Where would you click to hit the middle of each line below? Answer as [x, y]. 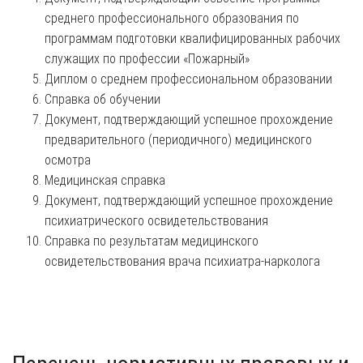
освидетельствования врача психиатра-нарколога [182, 261]
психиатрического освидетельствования [156, 220]
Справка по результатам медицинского [152, 241]
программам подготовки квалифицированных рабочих [192, 38]
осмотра [68, 160]
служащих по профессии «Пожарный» [147, 58]
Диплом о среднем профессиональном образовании [188, 79]
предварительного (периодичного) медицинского [178, 139]
